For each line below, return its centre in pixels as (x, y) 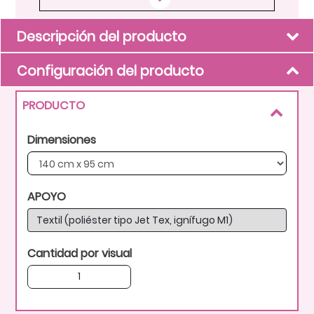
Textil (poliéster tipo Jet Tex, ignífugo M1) (135, 220)
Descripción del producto (102, 36)
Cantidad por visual (80, 253)
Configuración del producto (110, 71)
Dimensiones (62, 139)
